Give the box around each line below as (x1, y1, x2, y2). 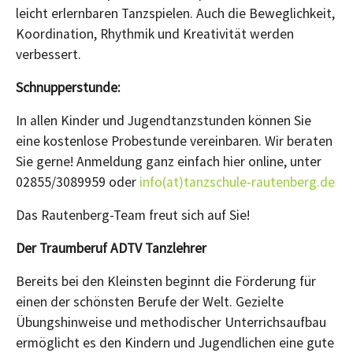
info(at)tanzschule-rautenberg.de (139, 173, 335, 191)
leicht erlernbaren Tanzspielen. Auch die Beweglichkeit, (16, 5, 335, 22)
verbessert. (16, 46, 81, 63)
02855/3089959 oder (16, 173, 139, 191)
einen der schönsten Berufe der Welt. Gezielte (16, 293, 284, 310)
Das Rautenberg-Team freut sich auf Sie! (16, 206, 250, 224)
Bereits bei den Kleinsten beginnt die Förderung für (16, 273, 316, 290)
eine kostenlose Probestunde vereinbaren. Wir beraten (16, 132, 333, 150)
